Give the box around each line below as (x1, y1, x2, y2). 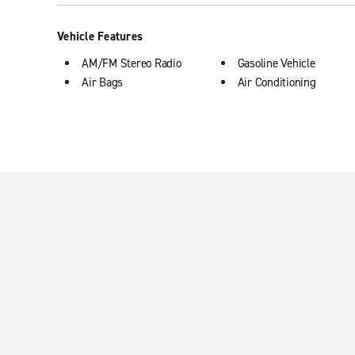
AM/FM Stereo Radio (82, 55, 181, 71)
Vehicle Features (57, 29, 143, 44)
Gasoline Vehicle (237, 55, 315, 71)
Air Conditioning (237, 74, 316, 90)
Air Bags (82, 74, 123, 90)
